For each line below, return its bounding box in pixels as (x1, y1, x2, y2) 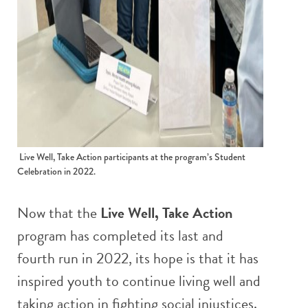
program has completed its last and (17, 223, 223, 247)
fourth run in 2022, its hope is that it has (17, 246, 258, 269)
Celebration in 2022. (17, 164, 96, 179)
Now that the (17, 201, 100, 224)
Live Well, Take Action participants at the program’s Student (19, 150, 245, 164)
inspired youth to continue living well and (17, 269, 261, 292)
